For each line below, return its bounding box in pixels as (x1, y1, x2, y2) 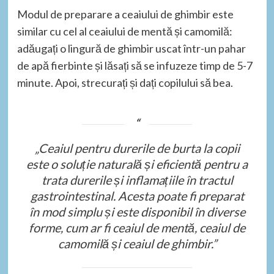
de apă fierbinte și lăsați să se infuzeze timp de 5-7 (17, 59, 253, 73)
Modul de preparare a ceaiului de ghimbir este (17, 7, 234, 21)
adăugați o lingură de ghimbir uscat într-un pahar (17, 42, 246, 56)
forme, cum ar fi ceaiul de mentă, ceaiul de (29, 220, 245, 235)
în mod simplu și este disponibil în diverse (29, 204, 245, 220)
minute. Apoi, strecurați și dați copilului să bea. (17, 76, 233, 90)
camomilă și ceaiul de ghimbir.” (57, 236, 217, 251)
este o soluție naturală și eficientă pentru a (26, 157, 248, 172)
